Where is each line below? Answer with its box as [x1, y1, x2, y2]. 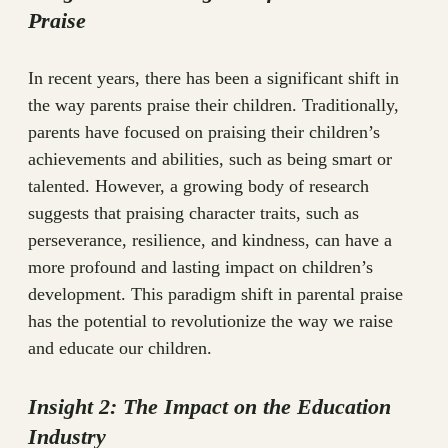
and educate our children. [28, 338, 212, 359]
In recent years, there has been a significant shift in [28, 68, 399, 89]
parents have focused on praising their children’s [28, 122, 380, 143]
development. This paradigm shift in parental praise [28, 284, 403, 305]
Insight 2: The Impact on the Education [28, 393, 391, 419]
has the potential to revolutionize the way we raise [28, 311, 393, 332]
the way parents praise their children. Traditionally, [28, 95, 399, 116]
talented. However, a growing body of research [28, 176, 369, 197]
